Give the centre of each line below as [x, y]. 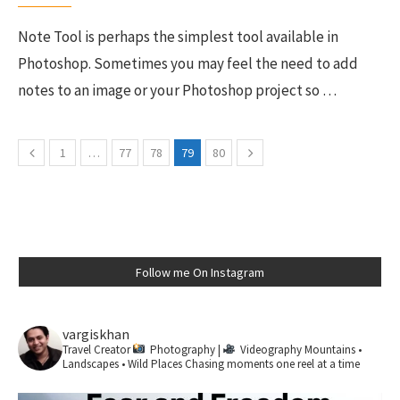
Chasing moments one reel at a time [271, 364]
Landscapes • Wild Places [122, 364]
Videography [270, 350]
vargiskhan [96, 334]
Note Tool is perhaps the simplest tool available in [178, 37]
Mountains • [332, 350]
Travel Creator [96, 350]
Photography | [185, 350]
